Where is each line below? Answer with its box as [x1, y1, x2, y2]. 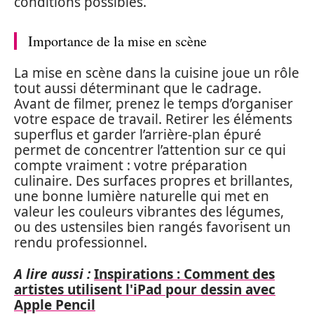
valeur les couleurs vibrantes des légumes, [14, 203, 284, 221]
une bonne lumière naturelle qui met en [14, 187, 269, 205]
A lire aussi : [14, 264, 90, 283]
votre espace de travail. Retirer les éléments [14, 110, 292, 128]
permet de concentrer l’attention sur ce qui [14, 141, 286, 159]
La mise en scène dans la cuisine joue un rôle [14, 64, 299, 82]
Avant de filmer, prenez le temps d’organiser [14, 95, 293, 113]
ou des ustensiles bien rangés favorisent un [14, 218, 291, 236]
